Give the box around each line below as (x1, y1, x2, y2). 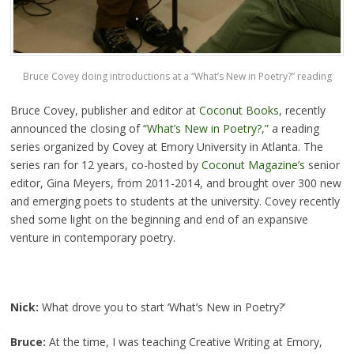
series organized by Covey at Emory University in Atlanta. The (9, 138, 323, 154)
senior (307, 156, 340, 172)
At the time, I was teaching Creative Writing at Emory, (48, 333, 322, 349)
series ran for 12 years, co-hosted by (9, 156, 198, 172)
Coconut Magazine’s (198, 156, 308, 172)
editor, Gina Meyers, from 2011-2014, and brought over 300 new (9, 175, 341, 190)
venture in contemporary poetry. (9, 229, 175, 245)
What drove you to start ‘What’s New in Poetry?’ (38, 299, 285, 314)
